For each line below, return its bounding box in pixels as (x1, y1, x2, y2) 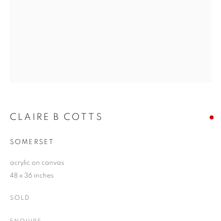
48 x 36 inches (10, 172, 54, 180)
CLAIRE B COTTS (10, 112, 103, 122)
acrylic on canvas (10, 159, 64, 167)
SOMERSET (10, 139, 55, 146)
